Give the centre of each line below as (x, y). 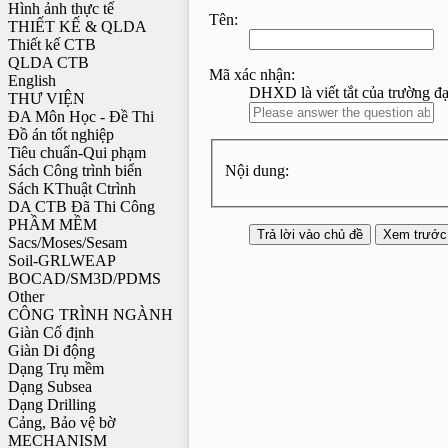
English (32, 81)
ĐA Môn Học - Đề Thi (81, 117)
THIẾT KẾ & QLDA (77, 27)
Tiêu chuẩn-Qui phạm (77, 153)
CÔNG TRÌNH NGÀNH (90, 315)
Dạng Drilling (52, 405)
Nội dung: (257, 171)
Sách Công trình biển (75, 171)
